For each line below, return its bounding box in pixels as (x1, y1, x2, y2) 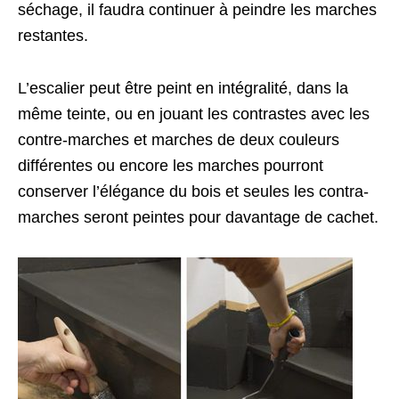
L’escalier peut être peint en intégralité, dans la (18, 79, 348, 98)
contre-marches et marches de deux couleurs (18, 131, 339, 150)
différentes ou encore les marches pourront (18, 157, 323, 175)
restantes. (18, 27, 88, 45)
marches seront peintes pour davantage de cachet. (18, 208, 379, 227)
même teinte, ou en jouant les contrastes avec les (18, 105, 370, 124)
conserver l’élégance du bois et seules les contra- (18, 183, 369, 201)
